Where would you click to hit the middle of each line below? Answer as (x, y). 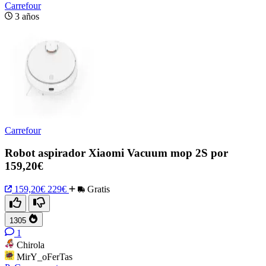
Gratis (97, 189)
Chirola (31, 245)
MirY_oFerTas (45, 256)
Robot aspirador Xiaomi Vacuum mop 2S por (116, 153)
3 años (27, 16)
